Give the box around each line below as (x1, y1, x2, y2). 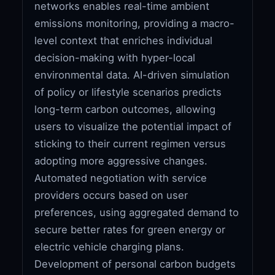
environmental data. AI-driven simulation (34, 68, 230, 81)
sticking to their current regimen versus (34, 137, 227, 150)
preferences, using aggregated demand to (34, 206, 239, 219)
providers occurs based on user (34, 188, 188, 201)
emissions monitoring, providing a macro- (34, 17, 235, 29)
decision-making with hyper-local (34, 51, 196, 64)
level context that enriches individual (34, 34, 213, 47)
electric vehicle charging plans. (34, 240, 185, 253)
